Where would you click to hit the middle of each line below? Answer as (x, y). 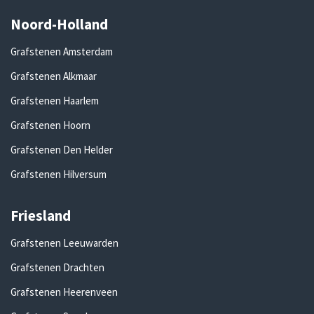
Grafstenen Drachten (57, 267)
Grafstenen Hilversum (59, 174)
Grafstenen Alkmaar (54, 76)
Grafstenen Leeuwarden (64, 243)
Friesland (41, 215)
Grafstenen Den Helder (62, 149)
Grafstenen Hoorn (50, 125)
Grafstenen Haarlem (55, 100)
